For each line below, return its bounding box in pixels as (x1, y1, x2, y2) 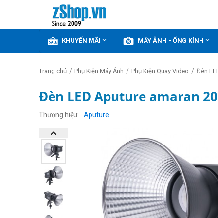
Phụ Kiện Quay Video (131, 67, 189, 74)
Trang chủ (39, 67, 67, 74)
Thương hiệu (39, 111, 77, 119)
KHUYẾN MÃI (62, 37, 101, 44)
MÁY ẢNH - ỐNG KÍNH (138, 37, 204, 44)
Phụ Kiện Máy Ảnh (74, 67, 124, 74)
